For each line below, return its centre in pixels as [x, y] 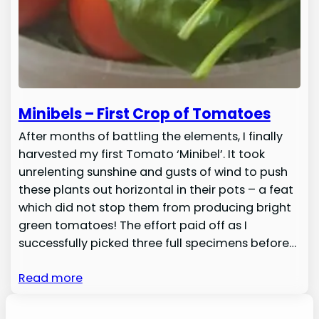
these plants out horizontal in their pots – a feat [156, 189]
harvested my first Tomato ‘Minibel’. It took [141, 154]
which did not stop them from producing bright [155, 207]
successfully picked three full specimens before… [157, 243]
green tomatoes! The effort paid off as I [132, 225]
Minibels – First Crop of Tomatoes [144, 113]
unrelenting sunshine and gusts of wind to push [153, 172]
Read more [50, 278]
